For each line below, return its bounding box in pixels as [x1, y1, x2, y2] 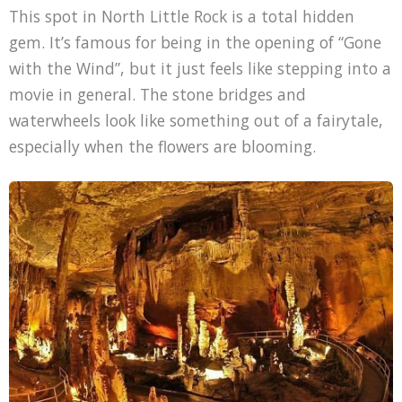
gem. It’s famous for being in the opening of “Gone [8, 31, 381, 54]
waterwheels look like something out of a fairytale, [8, 109, 383, 132]
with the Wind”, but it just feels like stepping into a [8, 57, 391, 80]
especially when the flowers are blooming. [8, 135, 316, 158]
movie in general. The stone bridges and [8, 83, 306, 106]
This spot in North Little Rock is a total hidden [8, 5, 354, 28]
